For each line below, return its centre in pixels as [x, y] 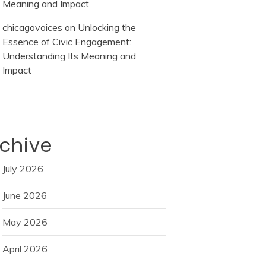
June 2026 [25, 196]
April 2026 [25, 249]
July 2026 [23, 169]
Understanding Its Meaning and [69, 56]
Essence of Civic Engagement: [67, 42]
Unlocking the [107, 28]
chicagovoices [32, 28]
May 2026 [25, 222]
